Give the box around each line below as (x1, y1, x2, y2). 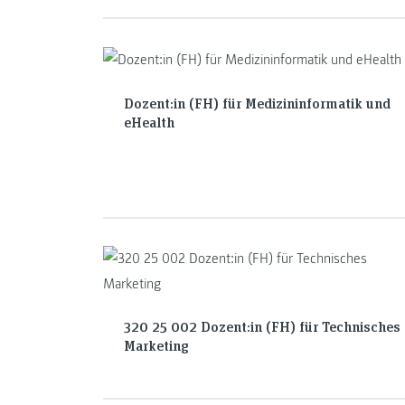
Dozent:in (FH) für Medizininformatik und (123, 92, 391, 112)
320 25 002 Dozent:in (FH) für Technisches (123, 316, 400, 336)
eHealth (123, 111, 174, 131)
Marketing (123, 335, 189, 355)
